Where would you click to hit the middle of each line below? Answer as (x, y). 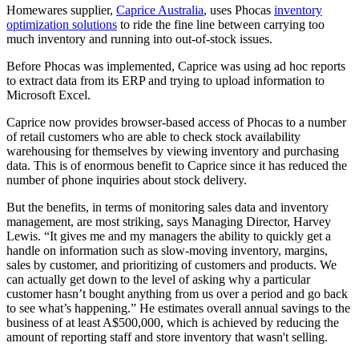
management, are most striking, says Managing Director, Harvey (169, 222)
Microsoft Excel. (48, 95)
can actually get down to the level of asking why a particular (158, 280)
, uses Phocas (239, 10)
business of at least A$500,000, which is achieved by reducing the (173, 323)
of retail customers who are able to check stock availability (153, 137)
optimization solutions (62, 25)
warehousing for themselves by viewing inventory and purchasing (173, 151)
